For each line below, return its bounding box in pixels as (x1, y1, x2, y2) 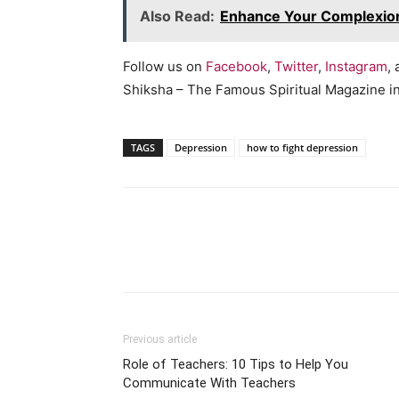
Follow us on (123, 58, 206, 76)
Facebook (206, 58, 267, 76)
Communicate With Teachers (123, 375, 296, 392)
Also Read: (140, 7, 215, 26)
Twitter (274, 58, 318, 76)
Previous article (123, 333, 197, 346)
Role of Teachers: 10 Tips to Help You (123, 356, 348, 373)
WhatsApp (284, 248, 335, 263)
